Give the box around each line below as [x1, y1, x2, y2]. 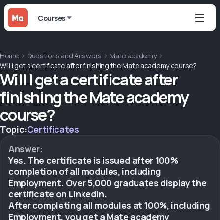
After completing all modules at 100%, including [8, 199, 211, 211]
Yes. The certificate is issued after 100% [8, 154, 178, 166]
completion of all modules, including [8, 165, 162, 177]
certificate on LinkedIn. [8, 188, 107, 200]
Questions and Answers [27, 51, 102, 60]
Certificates [27, 123, 79, 135]
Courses [38, 13, 66, 23]
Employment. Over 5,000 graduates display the [8, 177, 207, 189]
